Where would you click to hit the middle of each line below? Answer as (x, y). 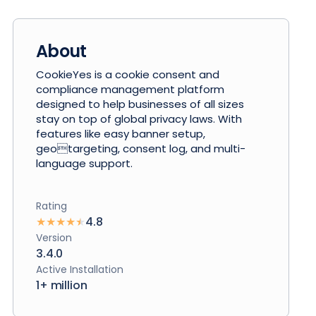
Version (54, 238)
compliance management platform (130, 89)
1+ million (62, 285)
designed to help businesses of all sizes (140, 104)
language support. (84, 163)
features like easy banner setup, (121, 134)
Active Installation (80, 269)
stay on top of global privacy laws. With (139, 119)
